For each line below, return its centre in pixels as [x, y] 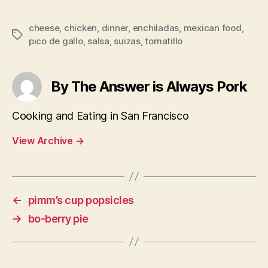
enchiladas [156, 28]
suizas [127, 41]
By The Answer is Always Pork [149, 86]
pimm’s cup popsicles [81, 200]
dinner [115, 28]
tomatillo [164, 41]
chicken [80, 28]
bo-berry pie [58, 218]
